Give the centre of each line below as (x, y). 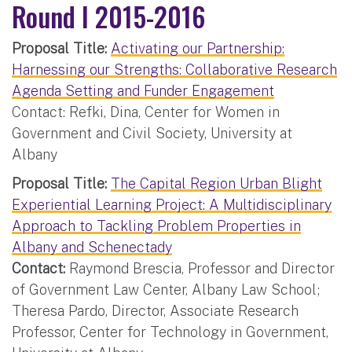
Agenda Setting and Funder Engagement (143, 90)
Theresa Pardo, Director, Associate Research (155, 310)
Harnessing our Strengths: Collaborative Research (174, 69)
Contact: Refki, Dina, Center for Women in (146, 112)
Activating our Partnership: (198, 48)
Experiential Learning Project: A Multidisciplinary (172, 204)
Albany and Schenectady (92, 247)
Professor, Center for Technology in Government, (170, 332)
